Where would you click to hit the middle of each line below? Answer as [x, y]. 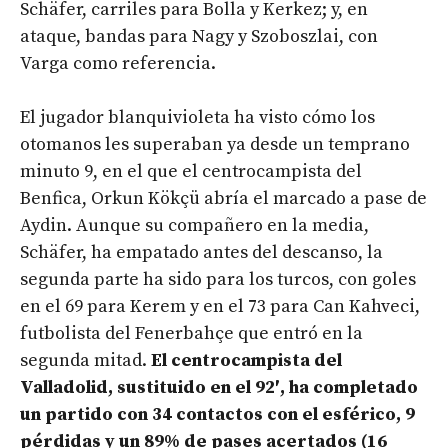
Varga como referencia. [118, 63]
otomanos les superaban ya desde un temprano [215, 144]
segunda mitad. [85, 360]
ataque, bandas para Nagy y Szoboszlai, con [199, 36]
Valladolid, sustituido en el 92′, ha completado [219, 387]
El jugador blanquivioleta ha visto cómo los [197, 117]
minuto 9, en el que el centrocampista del [191, 171]
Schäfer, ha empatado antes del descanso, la [201, 252]
